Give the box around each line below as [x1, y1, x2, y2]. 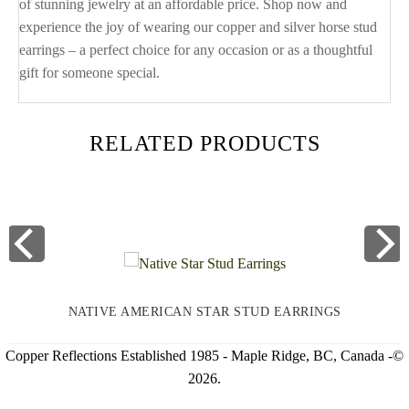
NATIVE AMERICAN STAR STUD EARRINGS [68, 304, 341, 319]
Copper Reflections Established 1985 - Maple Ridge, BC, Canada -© [5, 348, 404, 364]
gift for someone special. [19, 64, 160, 80]
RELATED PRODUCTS [89, 131, 320, 156]
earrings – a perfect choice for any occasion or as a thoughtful [19, 41, 372, 58]
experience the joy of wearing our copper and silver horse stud [19, 18, 377, 35]
